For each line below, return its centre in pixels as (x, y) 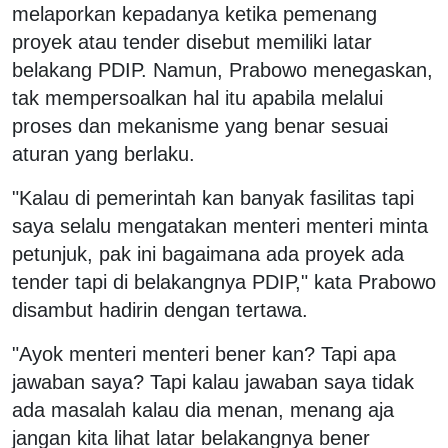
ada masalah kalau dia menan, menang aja (203, 409)
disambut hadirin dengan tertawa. (163, 309)
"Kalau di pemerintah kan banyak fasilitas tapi (213, 197)
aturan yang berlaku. (103, 153)
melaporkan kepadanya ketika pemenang (194, 13)
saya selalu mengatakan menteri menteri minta (220, 225)
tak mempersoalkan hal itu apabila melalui (197, 97)
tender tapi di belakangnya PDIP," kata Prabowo (224, 281)
